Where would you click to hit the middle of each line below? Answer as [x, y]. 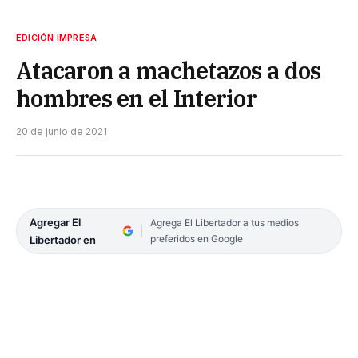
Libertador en [63, 239]
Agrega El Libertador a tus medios [224, 222]
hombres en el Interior [137, 98]
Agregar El [55, 222]
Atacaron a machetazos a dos [169, 70]
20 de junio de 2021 [62, 131]
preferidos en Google [196, 238]
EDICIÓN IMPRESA [57, 37]
